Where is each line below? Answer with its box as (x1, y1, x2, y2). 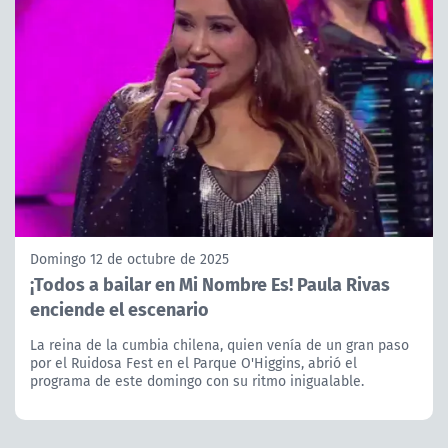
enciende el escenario (30, 294, 209, 322)
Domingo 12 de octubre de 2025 (30, 248, 229, 269)
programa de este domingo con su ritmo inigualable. (30, 370, 364, 391)
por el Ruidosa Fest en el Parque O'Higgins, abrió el (30, 352, 357, 373)
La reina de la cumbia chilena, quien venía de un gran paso (30, 334, 409, 355)
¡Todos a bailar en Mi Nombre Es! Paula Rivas (30, 269, 390, 297)
